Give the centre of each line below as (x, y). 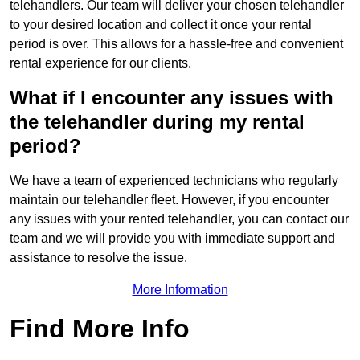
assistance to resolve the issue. (98, 258)
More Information (180, 290)
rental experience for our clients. (100, 63)
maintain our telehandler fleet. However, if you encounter (170, 200)
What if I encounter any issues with (172, 98)
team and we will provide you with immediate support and (172, 239)
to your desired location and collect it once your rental (161, 25)
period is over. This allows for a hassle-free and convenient (176, 44)
